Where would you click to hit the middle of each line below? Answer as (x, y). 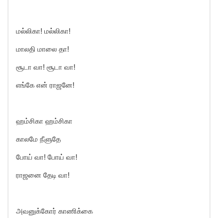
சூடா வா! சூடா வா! (46, 67)
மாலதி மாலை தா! (43, 49)
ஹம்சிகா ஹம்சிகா (44, 121)
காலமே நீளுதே (38, 139)
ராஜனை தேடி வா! (43, 175)
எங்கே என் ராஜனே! (45, 85)
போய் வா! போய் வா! (47, 157)
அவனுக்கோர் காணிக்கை (54, 211)
